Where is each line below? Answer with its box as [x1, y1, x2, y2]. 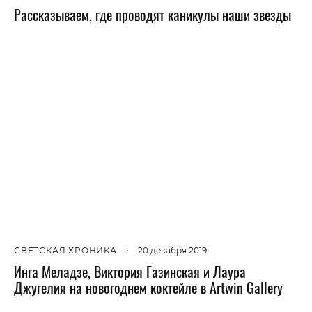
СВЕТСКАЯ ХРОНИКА [14, 245, 117, 256]
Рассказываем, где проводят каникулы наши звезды [14, 3, 291, 25]
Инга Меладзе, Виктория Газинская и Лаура [14, 261, 246, 283]
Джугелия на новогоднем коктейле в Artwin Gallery [14, 277, 283, 299]
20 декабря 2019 [137, 245, 207, 256]
